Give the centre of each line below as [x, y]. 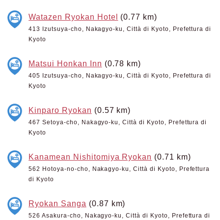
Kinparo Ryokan [60, 110]
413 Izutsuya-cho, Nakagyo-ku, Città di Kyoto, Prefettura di [120, 29]
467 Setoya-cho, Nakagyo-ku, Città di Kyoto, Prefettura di [118, 122]
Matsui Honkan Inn [65, 63]
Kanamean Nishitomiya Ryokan [90, 157]
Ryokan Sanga [57, 203]
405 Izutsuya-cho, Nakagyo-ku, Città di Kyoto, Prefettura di [120, 76]
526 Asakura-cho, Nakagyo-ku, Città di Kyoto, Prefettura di [120, 216]
